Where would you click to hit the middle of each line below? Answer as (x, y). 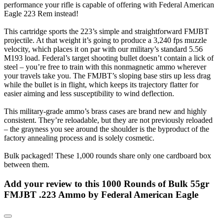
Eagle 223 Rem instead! (41, 13)
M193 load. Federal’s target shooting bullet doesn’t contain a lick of (109, 58)
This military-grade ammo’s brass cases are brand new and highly (105, 111)
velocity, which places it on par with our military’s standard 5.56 (103, 49)
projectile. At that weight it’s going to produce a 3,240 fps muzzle (105, 40)
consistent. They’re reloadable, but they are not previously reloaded (108, 120)
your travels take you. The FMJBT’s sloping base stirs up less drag (107, 75)
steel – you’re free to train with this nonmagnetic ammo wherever (105, 67)
